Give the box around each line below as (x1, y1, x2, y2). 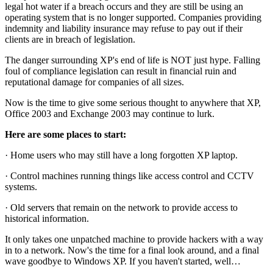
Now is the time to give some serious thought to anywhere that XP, (5, 97, 261, 108)
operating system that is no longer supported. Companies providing (5, 12, 261, 23)
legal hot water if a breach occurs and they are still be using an (5, 1, 243, 12)
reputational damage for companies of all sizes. (5, 77, 184, 88)
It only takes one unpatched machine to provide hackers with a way (5, 234, 263, 245)
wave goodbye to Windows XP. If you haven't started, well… (5, 256, 241, 267)
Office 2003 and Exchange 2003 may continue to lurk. (5, 108, 214, 119)
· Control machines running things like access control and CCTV (5, 171, 254, 182)
